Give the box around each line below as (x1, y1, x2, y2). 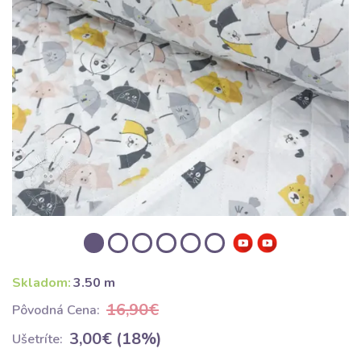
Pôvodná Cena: (12, 301, 100, 319)
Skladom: (12, 274, 71, 292)
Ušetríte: (12, 330, 63, 348)
